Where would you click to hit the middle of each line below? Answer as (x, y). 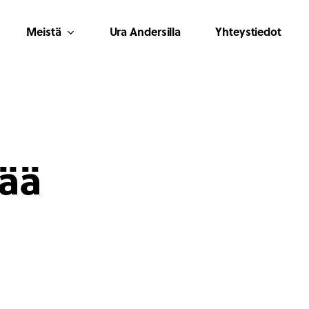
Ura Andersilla (145, 31)
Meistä (44, 31)
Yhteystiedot (248, 31)
